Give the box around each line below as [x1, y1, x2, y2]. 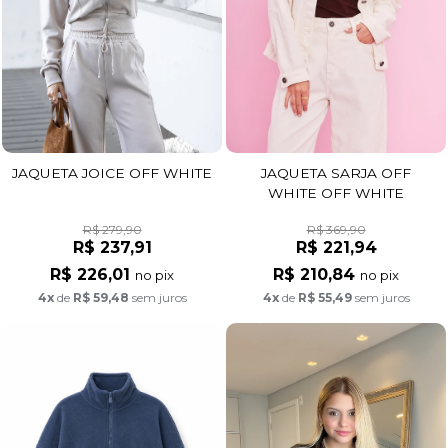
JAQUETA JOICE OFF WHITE [12, 165, 212, 182]
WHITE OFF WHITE [268, 184, 404, 201]
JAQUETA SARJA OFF [261, 164, 411, 181]
